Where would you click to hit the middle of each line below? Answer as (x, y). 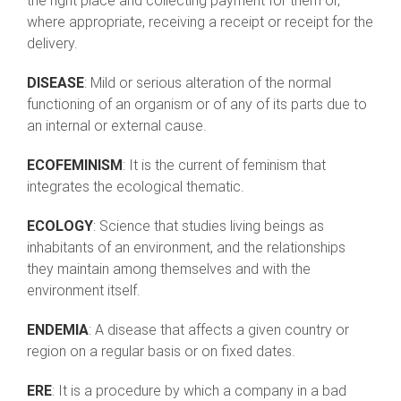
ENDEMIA (58, 330)
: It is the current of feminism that (224, 166)
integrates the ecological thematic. (136, 187)
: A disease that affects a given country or (219, 330)
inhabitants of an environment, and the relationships (186, 248)
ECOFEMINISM (75, 166)
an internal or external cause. (117, 126)
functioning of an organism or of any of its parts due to (197, 105)
